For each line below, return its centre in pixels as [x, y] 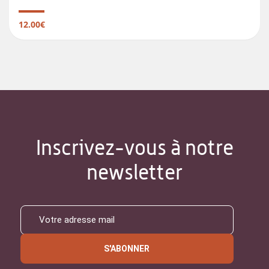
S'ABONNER [127, 249]
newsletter [134, 172]
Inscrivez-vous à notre [134, 148]
